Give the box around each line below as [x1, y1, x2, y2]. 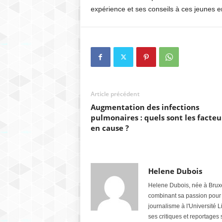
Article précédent [90, 90, 140, 98]
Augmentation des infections [90, 102, 199, 112]
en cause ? [90, 123, 129, 133]
